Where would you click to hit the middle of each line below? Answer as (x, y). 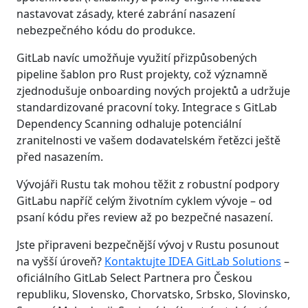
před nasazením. (60, 156)
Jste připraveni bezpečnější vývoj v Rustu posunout (148, 244)
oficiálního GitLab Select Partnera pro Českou (134, 277)
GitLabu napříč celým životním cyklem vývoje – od (144, 200)
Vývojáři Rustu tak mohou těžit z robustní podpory (148, 184)
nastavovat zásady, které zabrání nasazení (126, 13)
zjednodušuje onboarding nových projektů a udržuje (153, 90)
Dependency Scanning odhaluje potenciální (129, 123)
